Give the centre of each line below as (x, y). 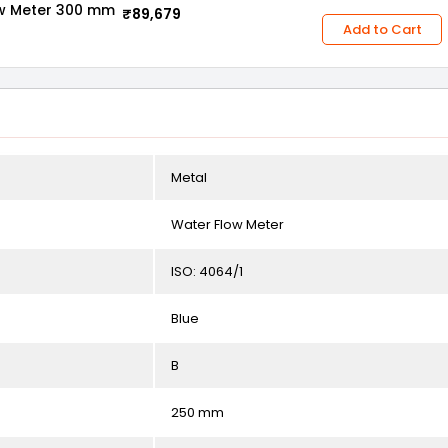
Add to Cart (382, 29)
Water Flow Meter (227, 224)
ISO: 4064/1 (207, 271)
